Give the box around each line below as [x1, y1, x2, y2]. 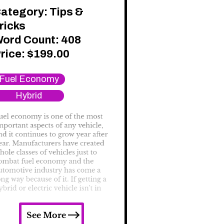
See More [26, 210, 66, 220]
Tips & [49, 6, 84, 18]
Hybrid [15, 90, 42, 101]
